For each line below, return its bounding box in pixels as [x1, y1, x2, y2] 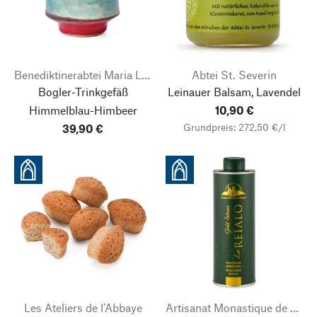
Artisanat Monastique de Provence [290, 301, 299, 314]
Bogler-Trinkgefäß [38, 85, 128, 98]
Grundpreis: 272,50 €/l [183, 121, 286, 133]
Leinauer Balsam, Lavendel [168, 85, 301, 98]
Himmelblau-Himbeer [28, 103, 137, 117]
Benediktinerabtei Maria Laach [142, 68, 150, 81]
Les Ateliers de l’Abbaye [23, 301, 142, 314]
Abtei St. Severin [192, 68, 277, 81]
